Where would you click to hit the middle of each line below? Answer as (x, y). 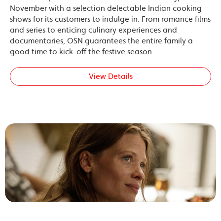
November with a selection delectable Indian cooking (106, 8)
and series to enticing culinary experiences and (93, 30)
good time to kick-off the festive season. (82, 51)
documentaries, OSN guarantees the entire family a (101, 40)
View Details (110, 76)
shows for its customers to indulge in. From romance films (110, 19)
